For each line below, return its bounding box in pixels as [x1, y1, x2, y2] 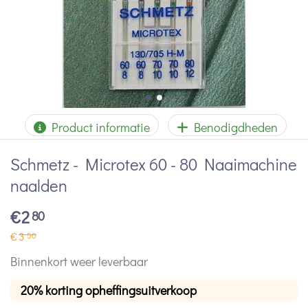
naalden [10, 175, 67, 196]
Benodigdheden [188, 119, 278, 135]
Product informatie [46, 119, 150, 135]
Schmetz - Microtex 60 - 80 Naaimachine [10, 153, 297, 175]
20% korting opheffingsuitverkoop [21, 281, 197, 298]
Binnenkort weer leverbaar [10, 252, 148, 269]
